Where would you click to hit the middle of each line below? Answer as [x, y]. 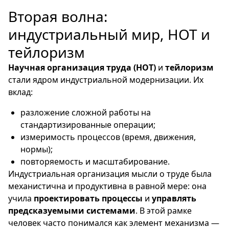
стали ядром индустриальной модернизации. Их [106, 80]
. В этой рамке [164, 211]
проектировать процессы [88, 198]
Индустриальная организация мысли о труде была [110, 174]
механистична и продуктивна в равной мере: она [107, 186]
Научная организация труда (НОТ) [82, 67]
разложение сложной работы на [86, 112]
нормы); [37, 149]
